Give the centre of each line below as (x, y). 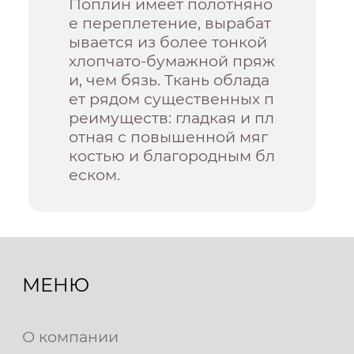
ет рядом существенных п (172, 99)
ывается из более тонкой (168, 42)
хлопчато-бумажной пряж (172, 61)
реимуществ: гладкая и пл (172, 118)
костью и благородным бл (172, 156)
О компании (70, 337)
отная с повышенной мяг (169, 137)
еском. (95, 175)
